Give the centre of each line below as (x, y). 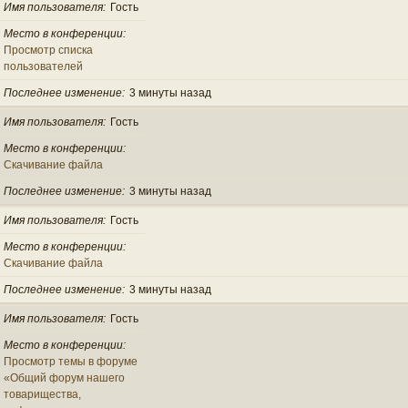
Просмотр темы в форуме (71, 361)
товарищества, (42, 394)
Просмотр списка (48, 50)
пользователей (43, 66)
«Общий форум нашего (64, 377)
